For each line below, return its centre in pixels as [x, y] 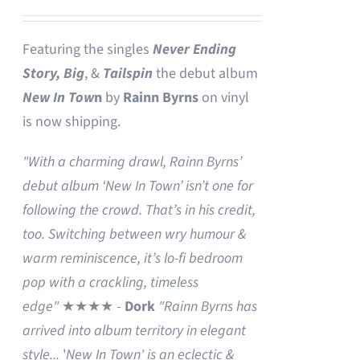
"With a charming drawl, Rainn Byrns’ [133, 162]
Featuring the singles [88, 49]
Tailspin [128, 74]
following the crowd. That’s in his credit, [139, 210]
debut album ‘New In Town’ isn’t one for [138, 186]
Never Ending [195, 49]
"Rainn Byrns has [208, 307]
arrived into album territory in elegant [135, 331]
